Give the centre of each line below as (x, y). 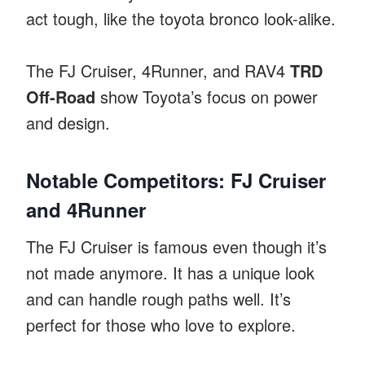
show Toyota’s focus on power (207, 96)
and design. (68, 122)
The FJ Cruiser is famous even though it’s (176, 246)
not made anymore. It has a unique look (170, 272)
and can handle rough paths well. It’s (158, 298)
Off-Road (61, 96)
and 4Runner (86, 209)
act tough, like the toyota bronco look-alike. (181, 18)
